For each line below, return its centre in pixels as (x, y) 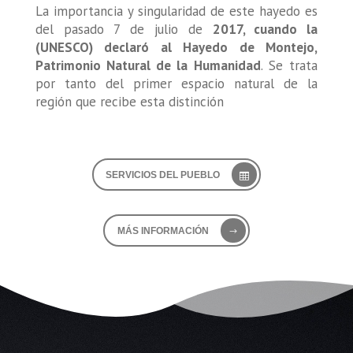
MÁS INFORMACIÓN (163, 230)
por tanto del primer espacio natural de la (176, 84)
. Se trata (289, 66)
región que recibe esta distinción (129, 102)
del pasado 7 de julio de (124, 30)
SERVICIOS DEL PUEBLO (163, 175)
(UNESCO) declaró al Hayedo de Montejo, (176, 48)
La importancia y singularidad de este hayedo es (176, 11)
